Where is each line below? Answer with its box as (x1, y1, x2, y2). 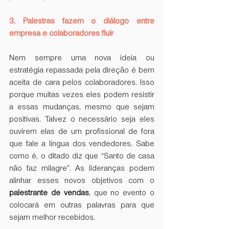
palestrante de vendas (9, 189, 89, 198)
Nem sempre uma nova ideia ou (9, 54, 154, 63)
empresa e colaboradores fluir (9, 30, 113, 38)
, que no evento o (88, 189, 155, 198)
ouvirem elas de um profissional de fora (9, 128, 154, 136)
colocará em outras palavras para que (9, 201, 154, 210)
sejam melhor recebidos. (9, 214, 95, 222)
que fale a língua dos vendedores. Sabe (9, 140, 154, 149)
